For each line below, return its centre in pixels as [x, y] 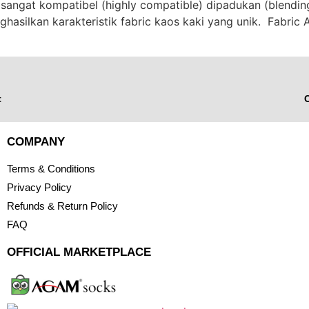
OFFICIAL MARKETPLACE [79, 252]
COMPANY [36, 141]
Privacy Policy [39, 187]
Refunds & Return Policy [62, 206]
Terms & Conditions [51, 168]
